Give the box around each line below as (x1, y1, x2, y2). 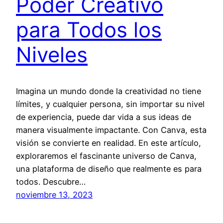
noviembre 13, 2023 (16, 190, 93, 200)
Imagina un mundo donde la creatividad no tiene (16, 86, 201, 97)
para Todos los (16, 17, 162, 43)
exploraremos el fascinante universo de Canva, (16, 151, 197, 161)
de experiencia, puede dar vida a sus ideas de (16, 112, 191, 122)
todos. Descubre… (16, 177, 86, 187)
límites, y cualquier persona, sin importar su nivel (16, 99, 205, 110)
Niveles (16, 42, 88, 68)
